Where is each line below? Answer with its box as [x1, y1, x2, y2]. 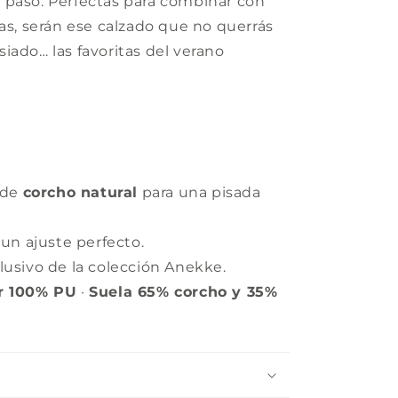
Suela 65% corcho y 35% [89, 283, 278, 300]
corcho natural [22, 183, 139, 201]
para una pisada [138, 183, 261, 201]
